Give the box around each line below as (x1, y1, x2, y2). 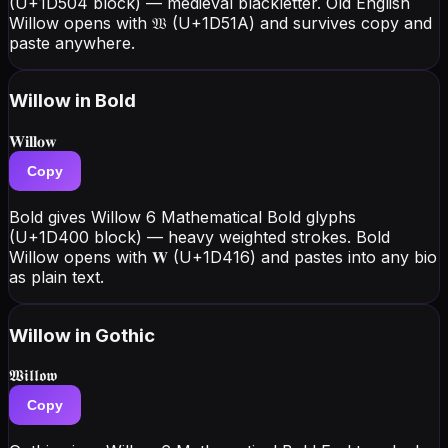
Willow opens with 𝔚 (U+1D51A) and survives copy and (9, 12, 432, 33)
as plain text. (9, 267, 104, 287)
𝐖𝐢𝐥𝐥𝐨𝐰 (9, 131, 57, 151)
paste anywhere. (9, 32, 135, 53)
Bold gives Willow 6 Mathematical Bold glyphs (9, 207, 356, 227)
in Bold (75, 89, 136, 113)
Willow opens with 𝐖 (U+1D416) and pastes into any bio (9, 247, 437, 267)
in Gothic (75, 323, 155, 347)
